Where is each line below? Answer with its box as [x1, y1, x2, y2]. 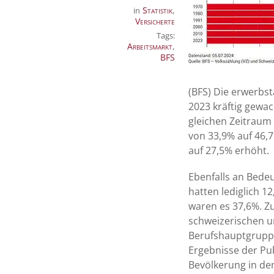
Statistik [143, 4, 172, 16]
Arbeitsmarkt [127, 40, 172, 52]
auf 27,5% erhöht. [188, 144, 269, 158]
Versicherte [135, 15, 175, 27]
